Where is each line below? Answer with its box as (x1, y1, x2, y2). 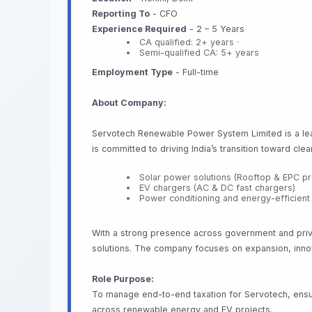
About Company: (92, 97, 166, 108)
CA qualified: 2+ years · (139, 37, 264, 47)
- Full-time (173, 67, 219, 77)
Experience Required (92, 24, 187, 34)
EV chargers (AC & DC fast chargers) (139, 182, 298, 193)
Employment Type (92, 67, 173, 77)
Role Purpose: (92, 274, 154, 284)
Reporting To (92, 8, 150, 19)
